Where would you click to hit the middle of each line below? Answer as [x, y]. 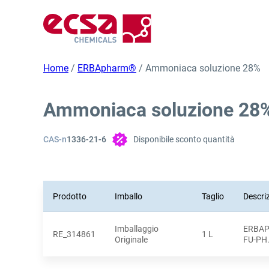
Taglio [213, 196]
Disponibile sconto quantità [184, 139]
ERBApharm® [107, 68]
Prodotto [70, 196]
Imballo [128, 196]
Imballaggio [137, 228]
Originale [131, 239]
